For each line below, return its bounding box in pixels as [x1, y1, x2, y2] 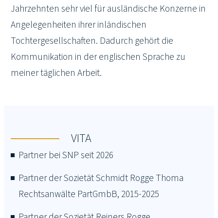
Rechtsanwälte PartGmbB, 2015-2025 [18, 187, 160, 201]
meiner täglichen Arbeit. [11, 66, 102, 80]
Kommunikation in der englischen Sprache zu [11, 50, 186, 64]
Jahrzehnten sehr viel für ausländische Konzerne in [11, 1, 206, 16]
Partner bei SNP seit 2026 [18, 148, 114, 162]
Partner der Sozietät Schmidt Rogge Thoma [18, 171, 184, 185]
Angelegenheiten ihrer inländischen [11, 18, 147, 32]
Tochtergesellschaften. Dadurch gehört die [11, 34, 174, 48]
